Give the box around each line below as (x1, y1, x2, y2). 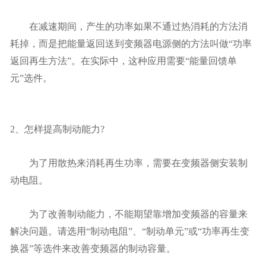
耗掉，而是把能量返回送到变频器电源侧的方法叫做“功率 (10, 38, 252, 49)
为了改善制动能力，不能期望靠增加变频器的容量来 (10, 208, 248, 219)
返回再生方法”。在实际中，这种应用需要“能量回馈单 (10, 55, 237, 66)
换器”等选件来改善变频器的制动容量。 (10, 243, 176, 254)
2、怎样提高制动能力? (10, 123, 104, 134)
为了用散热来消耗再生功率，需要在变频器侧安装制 (10, 157, 248, 168)
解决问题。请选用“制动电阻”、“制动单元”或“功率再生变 (10, 226, 249, 236)
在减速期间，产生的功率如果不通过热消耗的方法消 (10, 21, 248, 31)
